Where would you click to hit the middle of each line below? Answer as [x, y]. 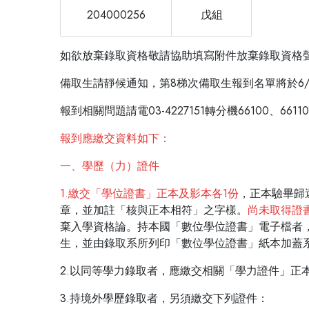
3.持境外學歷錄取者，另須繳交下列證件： [164, 298]
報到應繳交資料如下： [115, 138]
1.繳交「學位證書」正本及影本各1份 [149, 193]
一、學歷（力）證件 [110, 166]
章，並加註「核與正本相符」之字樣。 [154, 210]
